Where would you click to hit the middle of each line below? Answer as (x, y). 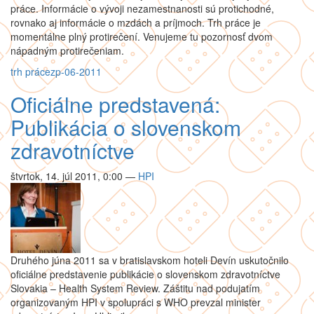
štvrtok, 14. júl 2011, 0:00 (67, 176)
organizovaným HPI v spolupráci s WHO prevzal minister (136, 302)
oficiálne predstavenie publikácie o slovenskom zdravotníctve (145, 274)
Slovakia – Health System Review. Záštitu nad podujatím (135, 288)
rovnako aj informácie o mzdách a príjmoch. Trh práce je (136, 22)
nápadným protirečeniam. (67, 50)
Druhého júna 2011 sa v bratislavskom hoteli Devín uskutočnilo (150, 260)
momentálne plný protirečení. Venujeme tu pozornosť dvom (142, 36)
